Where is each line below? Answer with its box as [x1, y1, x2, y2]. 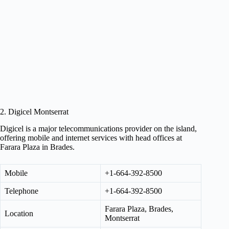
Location [5, 209, 33, 218]
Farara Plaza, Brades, [105, 204, 173, 213]
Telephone [5, 186, 38, 195]
